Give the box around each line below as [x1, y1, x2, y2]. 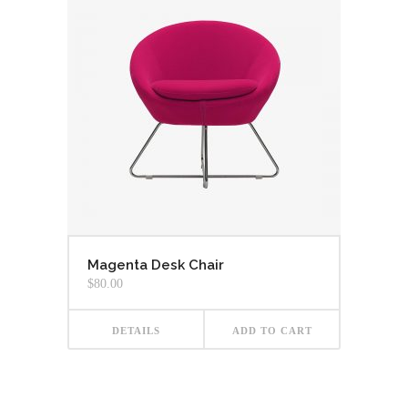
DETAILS [112, 325, 160, 337]
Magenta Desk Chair [87, 257, 224, 274]
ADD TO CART [231, 325, 312, 337]
